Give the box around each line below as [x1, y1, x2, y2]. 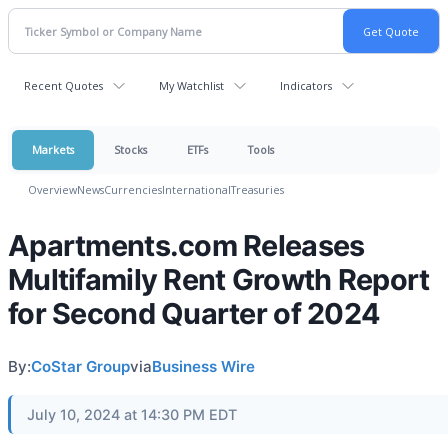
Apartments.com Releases [8, 228, 365, 263]
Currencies [104, 182, 162, 197]
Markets [32, 142, 74, 157]
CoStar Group [31, 357, 130, 376]
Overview [28, 182, 77, 197]
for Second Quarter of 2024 [8, 296, 381, 331]
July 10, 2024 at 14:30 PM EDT [27, 406, 237, 423]
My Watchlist [159, 78, 224, 93]
